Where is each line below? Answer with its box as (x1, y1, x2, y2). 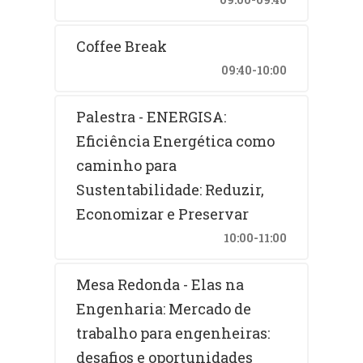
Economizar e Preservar (76, 203, 250, 224)
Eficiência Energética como (76, 130, 275, 151)
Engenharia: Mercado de (76, 298, 252, 318)
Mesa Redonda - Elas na (76, 274, 245, 294)
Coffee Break (76, 36, 168, 56)
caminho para (76, 155, 177, 175)
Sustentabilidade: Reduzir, (76, 179, 265, 199)
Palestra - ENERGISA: (76, 106, 227, 126)
